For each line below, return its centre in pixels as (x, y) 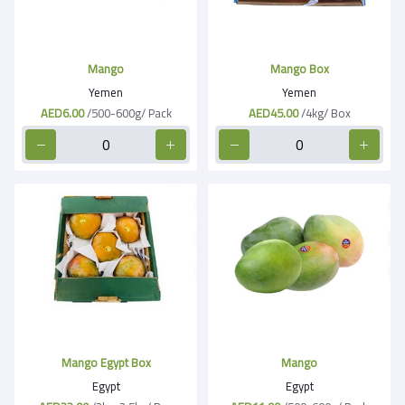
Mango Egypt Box (106, 362)
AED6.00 (62, 113)
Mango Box (299, 68)
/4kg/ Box (325, 113)
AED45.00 (273, 113)
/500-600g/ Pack (129, 113)
